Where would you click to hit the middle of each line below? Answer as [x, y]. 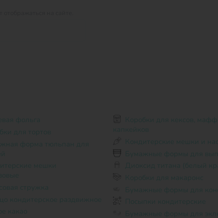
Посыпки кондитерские [166, 202]
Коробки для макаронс [164, 178]
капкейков [131, 130]
